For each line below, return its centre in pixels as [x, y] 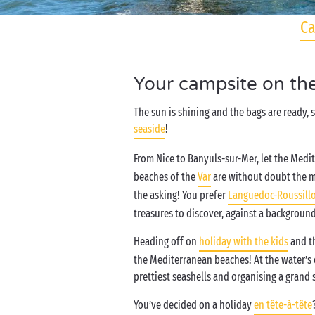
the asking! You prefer [181, 195]
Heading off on [166, 242]
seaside [149, 129]
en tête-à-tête [283, 305]
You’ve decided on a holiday [194, 305]
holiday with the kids [244, 242]
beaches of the [166, 177]
